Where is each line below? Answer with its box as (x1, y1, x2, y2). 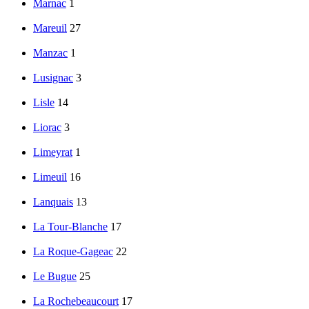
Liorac (33, 121, 61, 134)
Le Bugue (33, 270, 77, 283)
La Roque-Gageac (33, 246, 113, 258)
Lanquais (33, 196, 73, 208)
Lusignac (33, 72, 73, 84)
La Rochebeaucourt (33, 295, 119, 308)
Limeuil (33, 171, 67, 183)
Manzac (33, 47, 68, 59)
